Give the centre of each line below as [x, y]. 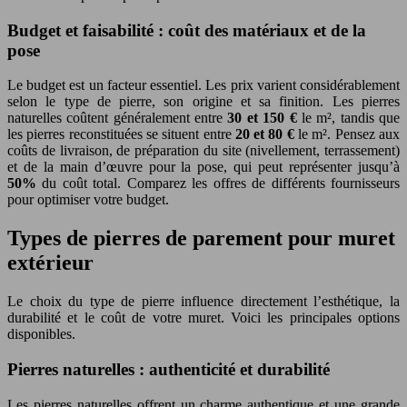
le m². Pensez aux [349, 134]
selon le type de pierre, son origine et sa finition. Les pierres [203, 102]
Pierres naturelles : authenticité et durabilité [169, 369]
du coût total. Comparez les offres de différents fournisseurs [221, 184]
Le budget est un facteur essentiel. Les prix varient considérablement [203, 85]
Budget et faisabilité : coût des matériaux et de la [187, 30]
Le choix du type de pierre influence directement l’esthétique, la [203, 302]
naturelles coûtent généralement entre [118, 118]
